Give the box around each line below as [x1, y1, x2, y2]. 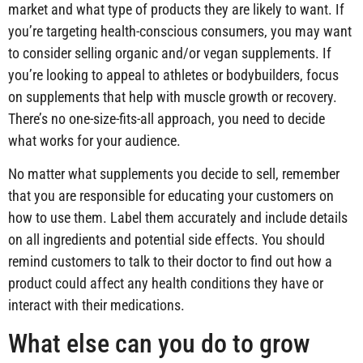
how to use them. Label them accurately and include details [8, 209, 348, 227]
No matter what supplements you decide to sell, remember [8, 165, 340, 183]
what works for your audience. [8, 131, 181, 149]
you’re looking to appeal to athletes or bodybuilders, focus [8, 66, 339, 83]
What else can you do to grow [8, 327, 310, 359]
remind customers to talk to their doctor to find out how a [8, 253, 332, 271]
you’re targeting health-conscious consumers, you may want [8, 22, 352, 40]
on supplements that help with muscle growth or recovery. [8, 88, 337, 105]
